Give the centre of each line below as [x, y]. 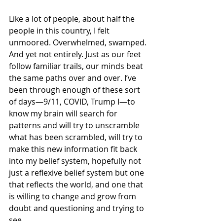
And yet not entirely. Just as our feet [76, 54]
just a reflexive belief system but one [77, 173]
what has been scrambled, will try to [77, 137]
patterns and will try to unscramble [75, 125]
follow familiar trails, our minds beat [77, 66]
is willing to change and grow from [74, 196]
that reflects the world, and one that [77, 184]
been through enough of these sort [75, 90]
